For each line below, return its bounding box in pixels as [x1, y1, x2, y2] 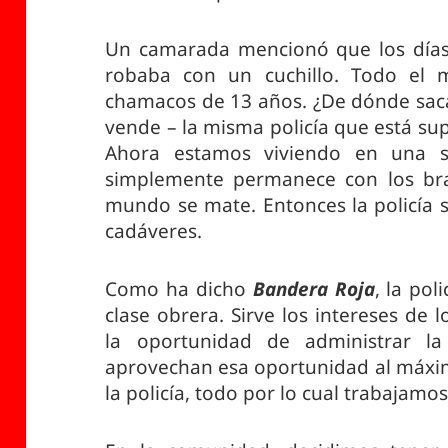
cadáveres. [105, 218, 203, 245]
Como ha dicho [105, 276, 253, 302]
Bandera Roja [252, 276, 375, 302]
